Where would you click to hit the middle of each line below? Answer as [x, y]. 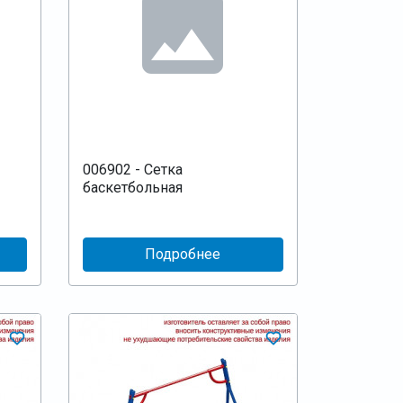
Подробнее [183, 254]
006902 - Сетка [132, 169]
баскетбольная [132, 187]
